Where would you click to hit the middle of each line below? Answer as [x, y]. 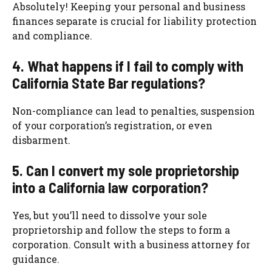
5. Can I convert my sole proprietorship [126, 171]
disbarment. [41, 140]
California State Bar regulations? [109, 83]
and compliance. [52, 36]
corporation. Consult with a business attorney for [131, 245]
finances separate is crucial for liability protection [134, 21]
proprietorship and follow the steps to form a [121, 230]
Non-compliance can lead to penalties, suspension [134, 111]
